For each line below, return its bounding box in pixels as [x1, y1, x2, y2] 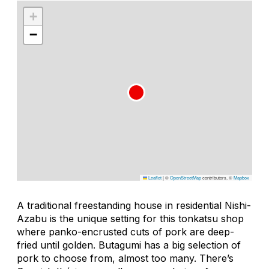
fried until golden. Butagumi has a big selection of [17, 238, 241, 251]
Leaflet [147, 174, 162, 181]
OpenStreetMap [170, 174, 201, 181]
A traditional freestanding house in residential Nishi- [17, 199, 251, 211]
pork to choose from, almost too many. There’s [17, 252, 234, 264]
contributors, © [201, 174, 234, 181]
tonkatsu [178, 212, 218, 225]
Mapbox [234, 174, 249, 181]
